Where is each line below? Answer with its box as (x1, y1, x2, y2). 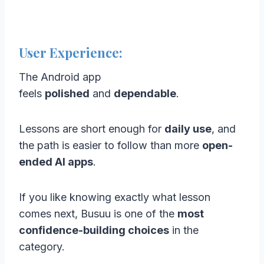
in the (169, 223, 199, 236)
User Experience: (19, 43, 123, 61)
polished (45, 87, 90, 100)
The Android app (19, 70, 101, 83)
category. (19, 240, 65, 253)
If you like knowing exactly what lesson (19, 190, 210, 203)
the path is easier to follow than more (19, 138, 202, 151)
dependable (114, 87, 176, 100)
